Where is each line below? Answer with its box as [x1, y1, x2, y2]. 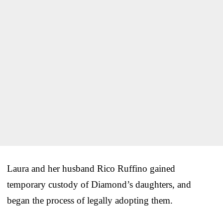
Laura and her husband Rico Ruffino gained [7, 163, 175, 174]
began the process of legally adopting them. [7, 195, 173, 206]
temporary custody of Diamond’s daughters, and [7, 179, 191, 190]
